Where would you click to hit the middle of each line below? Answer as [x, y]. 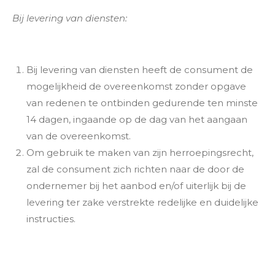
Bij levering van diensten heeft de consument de [139, 70]
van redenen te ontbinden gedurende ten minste [142, 103]
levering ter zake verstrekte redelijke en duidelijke [142, 202]
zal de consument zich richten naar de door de [135, 169]
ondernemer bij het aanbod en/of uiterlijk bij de [136, 186]
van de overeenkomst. [78, 136]
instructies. [51, 219]
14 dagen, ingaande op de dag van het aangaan [137, 119]
